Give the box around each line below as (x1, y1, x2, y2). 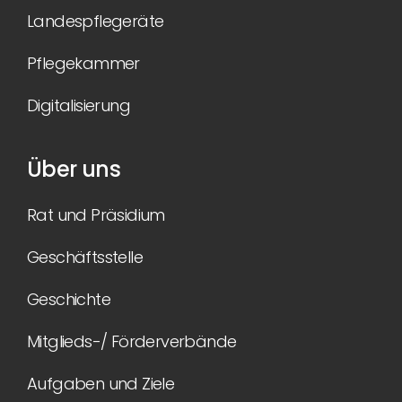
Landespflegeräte (27, 10, 164, 32)
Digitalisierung (27, 94, 130, 117)
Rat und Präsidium (27, 204, 165, 226)
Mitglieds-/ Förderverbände (27, 330, 237, 353)
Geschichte (27, 288, 110, 310)
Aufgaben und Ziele (27, 372, 175, 395)
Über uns (27, 154, 121, 184)
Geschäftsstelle (27, 246, 143, 268)
